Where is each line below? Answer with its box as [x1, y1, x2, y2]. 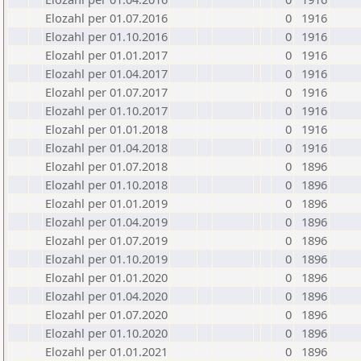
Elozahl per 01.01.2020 [45, 269, 168, 285]
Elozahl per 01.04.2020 [45, 288, 168, 304]
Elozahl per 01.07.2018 [45, 158, 168, 174]
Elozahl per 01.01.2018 [45, 121, 168, 137]
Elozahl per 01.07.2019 [45, 232, 168, 248]
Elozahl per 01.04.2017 [45, 65, 168, 81]
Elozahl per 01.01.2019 [45, 195, 168, 211]
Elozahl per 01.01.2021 [45, 343, 168, 359]
